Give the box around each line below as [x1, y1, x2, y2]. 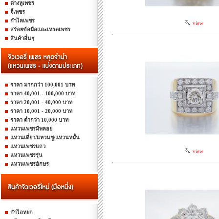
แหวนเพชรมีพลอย [10, 126, 52, 131]
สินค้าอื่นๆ [10, 35, 34, 41]
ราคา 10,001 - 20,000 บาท [10, 108, 72, 114]
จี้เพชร [10, 9, 25, 15]
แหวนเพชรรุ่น [10, 152, 43, 158]
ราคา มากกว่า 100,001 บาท [10, 82, 75, 88]
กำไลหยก [10, 209, 33, 215]
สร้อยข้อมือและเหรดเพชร [10, 26, 70, 32]
